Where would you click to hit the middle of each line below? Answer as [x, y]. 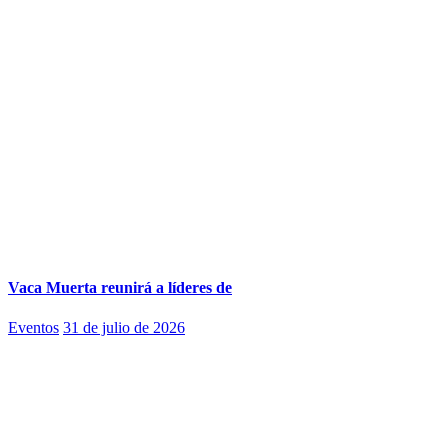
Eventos [33, 327]
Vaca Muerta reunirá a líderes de [120, 288]
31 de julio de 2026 [124, 327]
